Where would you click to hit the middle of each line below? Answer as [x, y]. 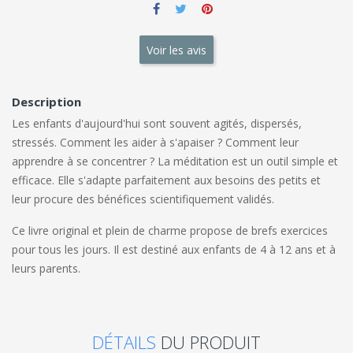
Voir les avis [176, 50]
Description [46, 102]
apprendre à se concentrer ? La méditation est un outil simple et [175, 162]
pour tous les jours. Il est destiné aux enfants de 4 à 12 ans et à [174, 250]
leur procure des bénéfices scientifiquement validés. [143, 199]
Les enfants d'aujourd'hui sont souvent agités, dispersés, [157, 124]
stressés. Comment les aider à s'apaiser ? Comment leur [155, 143]
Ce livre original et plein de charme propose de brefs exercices [170, 231]
